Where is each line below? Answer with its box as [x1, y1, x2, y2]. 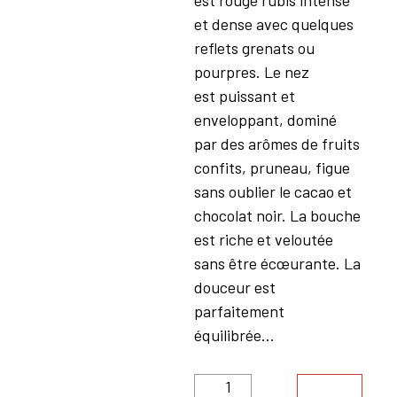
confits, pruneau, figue [193, 158, 350, 178]
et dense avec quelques [193, 14, 354, 35]
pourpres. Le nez [193, 62, 309, 82]
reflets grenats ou [193, 38, 315, 58]
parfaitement [193, 301, 284, 322]
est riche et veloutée [193, 230, 333, 250]
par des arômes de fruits [193, 134, 360, 154]
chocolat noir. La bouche [193, 206, 361, 226]
